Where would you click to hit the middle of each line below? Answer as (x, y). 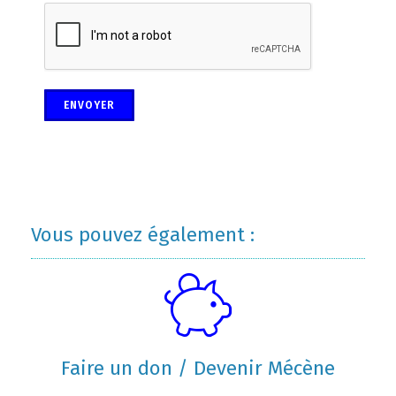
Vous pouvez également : (143, 234)
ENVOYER (89, 105)
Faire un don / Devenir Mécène (198, 368)
